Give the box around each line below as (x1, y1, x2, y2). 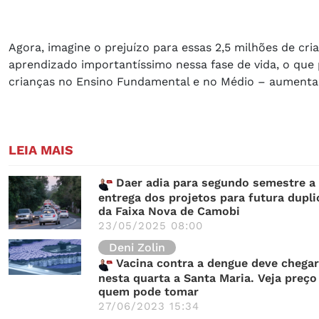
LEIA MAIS (9, 142, 73, 157)
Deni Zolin (109, 240, 165, 254)
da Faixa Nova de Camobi (98, 204, 240, 218)
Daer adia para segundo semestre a (113, 175, 315, 189)
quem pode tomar (98, 284, 199, 298)
